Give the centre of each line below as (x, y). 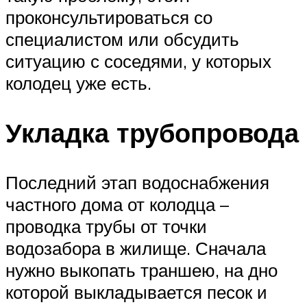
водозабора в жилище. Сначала (136, 248)
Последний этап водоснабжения (137, 182)
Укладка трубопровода (152, 133)
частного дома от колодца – (117, 204)
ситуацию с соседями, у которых (138, 61)
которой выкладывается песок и (136, 292)
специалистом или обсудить (122, 39)
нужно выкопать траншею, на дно (142, 270)
